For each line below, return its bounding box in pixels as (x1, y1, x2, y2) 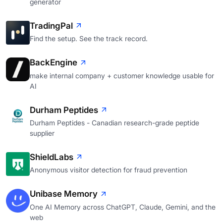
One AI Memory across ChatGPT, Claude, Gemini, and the (30, 202, 216, 211)
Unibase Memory (30, 189, 98, 199)
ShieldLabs (30, 152, 73, 163)
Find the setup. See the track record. (30, 34, 148, 43)
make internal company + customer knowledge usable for (30, 71, 214, 80)
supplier (30, 129, 55, 138)
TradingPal (30, 20, 73, 31)
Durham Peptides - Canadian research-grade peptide (30, 118, 199, 127)
